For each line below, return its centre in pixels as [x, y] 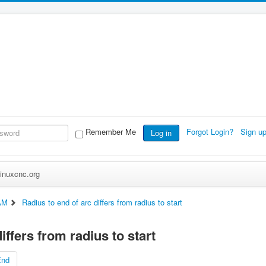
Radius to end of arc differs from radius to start [102, 202]
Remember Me [110, 132]
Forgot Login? [211, 132]
